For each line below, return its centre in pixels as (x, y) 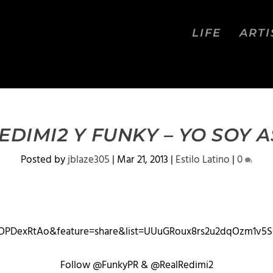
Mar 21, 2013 (143, 160)
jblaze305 (89, 160)
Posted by (44, 160)
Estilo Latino (203, 160)
